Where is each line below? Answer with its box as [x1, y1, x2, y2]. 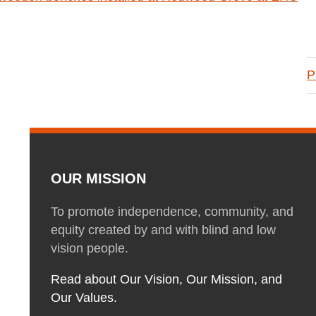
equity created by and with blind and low [51, 223, 276, 237]
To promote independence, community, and [51, 205, 293, 219]
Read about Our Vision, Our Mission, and [51, 272, 282, 286]
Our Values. [51, 291, 117, 305]
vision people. [51, 241, 128, 255]
